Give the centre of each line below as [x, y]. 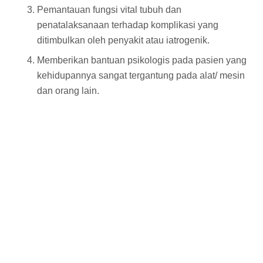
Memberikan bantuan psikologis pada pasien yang [142, 60]
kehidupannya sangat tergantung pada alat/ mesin [141, 75]
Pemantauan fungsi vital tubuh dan [109, 9]
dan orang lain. [68, 90]
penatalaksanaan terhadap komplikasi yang [128, 25]
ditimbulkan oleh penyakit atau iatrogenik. [123, 40]
